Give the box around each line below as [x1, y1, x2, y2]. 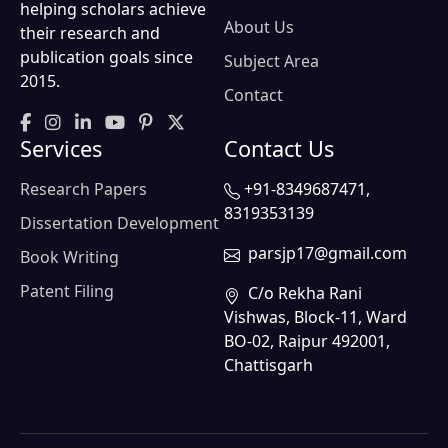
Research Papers [20, 177, 147, 200]
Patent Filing [20, 279, 114, 302]
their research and [20, 21, 160, 44]
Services [20, 133, 102, 163]
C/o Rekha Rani [240, 281, 362, 304]
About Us [224, 15, 294, 38]
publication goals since [20, 45, 193, 68]
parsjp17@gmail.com [240, 241, 407, 264]
